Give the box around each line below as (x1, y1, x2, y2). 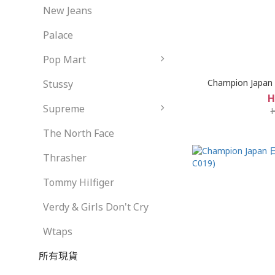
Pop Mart (43, 53, 86, 66)
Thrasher (43, 151, 87, 165)
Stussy (43, 77, 73, 91)
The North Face (43, 126, 114, 140)
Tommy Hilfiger (43, 176, 114, 189)
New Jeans (43, 4, 92, 17)
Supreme (43, 102, 85, 115)
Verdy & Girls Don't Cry (43, 200, 149, 214)
